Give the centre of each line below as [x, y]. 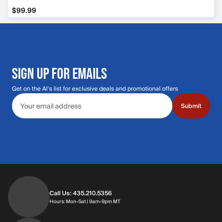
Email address [38, 98]
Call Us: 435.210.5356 [81, 193]
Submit [191, 106]
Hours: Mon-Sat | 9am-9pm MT [85, 201]
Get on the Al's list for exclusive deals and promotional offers [95, 89]
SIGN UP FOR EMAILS [59, 73]
